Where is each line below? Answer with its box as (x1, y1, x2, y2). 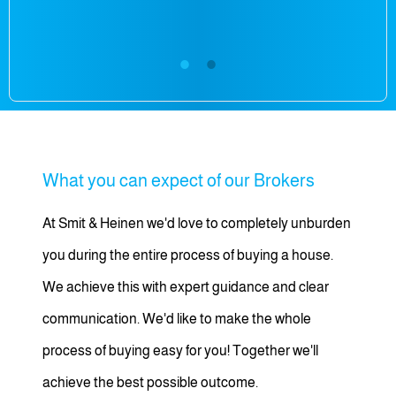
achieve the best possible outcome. (42, 375, 258, 390)
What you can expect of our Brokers (42, 171, 315, 190)
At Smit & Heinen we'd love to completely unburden (42, 216, 351, 231)
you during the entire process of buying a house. (42, 247, 333, 263)
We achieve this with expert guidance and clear (42, 279, 329, 294)
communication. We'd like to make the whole (42, 311, 311, 326)
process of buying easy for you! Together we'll (42, 343, 318, 358)
